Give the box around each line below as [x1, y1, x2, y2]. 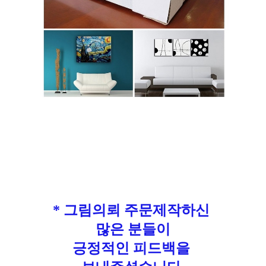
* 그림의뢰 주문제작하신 [53, 202, 213, 218]
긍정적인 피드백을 [72, 240, 194, 256]
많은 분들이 [96, 221, 170, 237]
